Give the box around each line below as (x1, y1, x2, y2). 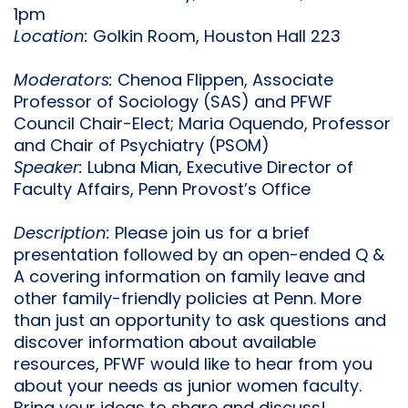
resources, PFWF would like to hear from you (14, 357, 372, 374)
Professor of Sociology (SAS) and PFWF (14, 95, 332, 112)
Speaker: (14, 160, 87, 178)
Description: (14, 226, 115, 243)
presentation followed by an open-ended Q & (14, 248, 384, 265)
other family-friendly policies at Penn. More (14, 291, 362, 309)
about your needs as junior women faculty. (14, 379, 362, 396)
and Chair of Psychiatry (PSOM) (14, 138, 270, 156)
